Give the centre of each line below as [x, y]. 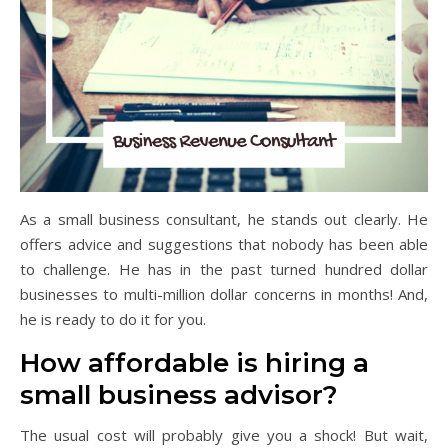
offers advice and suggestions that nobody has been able [224, 243]
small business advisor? [179, 394]
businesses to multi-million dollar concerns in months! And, [224, 293]
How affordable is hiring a [194, 362]
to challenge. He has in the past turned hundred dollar [224, 268]
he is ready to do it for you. [113, 318]
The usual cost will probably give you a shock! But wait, [224, 434]
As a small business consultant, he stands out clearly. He [224, 218]
